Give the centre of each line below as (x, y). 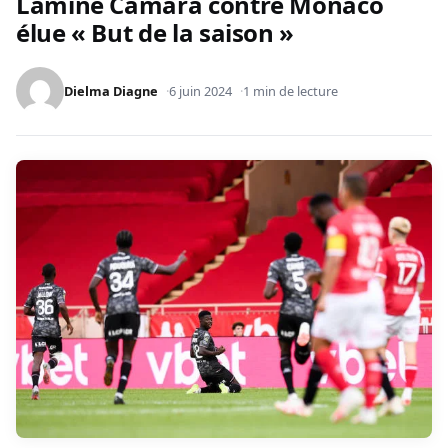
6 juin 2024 (200, 91)
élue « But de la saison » (155, 33)
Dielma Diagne (111, 91)
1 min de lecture (290, 91)
